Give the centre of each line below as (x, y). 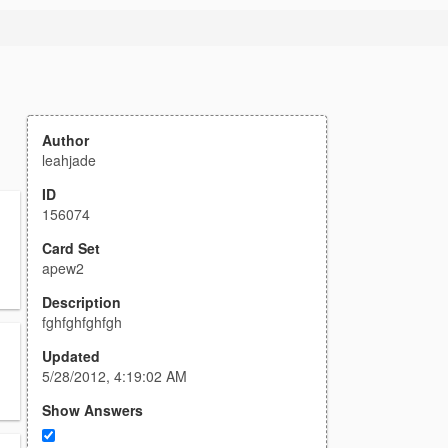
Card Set (71, 248)
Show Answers (92, 410)
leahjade (69, 160)
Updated (71, 356)
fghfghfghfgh (82, 322)
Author (65, 140)
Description (81, 302)
